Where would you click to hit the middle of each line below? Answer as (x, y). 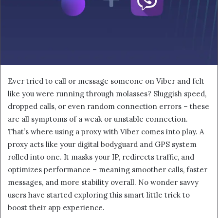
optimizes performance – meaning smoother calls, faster (108, 169)
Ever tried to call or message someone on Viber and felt (106, 81)
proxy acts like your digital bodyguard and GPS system (102, 144)
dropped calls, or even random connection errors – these (109, 106)
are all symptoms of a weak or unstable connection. (98, 119)
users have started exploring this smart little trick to (99, 195)
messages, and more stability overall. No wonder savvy (103, 182)
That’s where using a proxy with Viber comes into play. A (106, 131)
